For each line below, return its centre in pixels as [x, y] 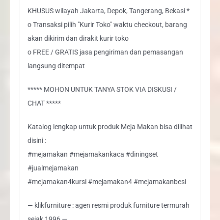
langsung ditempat [56, 66]
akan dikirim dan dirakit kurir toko [78, 38]
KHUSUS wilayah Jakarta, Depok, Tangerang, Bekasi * [108, 11]
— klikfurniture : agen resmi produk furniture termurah [108, 205]
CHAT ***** [44, 103]
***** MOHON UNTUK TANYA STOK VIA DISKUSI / [102, 89]
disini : [37, 140]
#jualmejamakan [53, 168]
